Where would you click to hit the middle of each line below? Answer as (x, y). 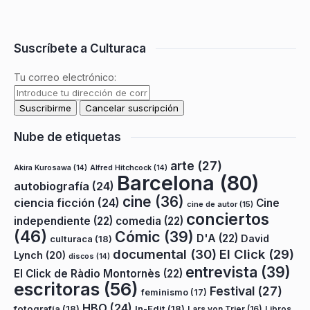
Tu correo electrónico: (65, 77)
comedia (138, 221)
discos (81, 256)
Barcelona (166, 183)
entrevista (221, 272)
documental (150, 254)
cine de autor (212, 204)
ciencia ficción (54, 203)
